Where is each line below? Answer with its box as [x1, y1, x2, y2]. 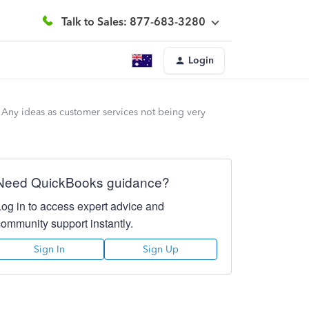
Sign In [34, 243, 66, 255]
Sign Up [142, 243, 179, 255]
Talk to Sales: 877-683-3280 [61, 14, 206, 28]
